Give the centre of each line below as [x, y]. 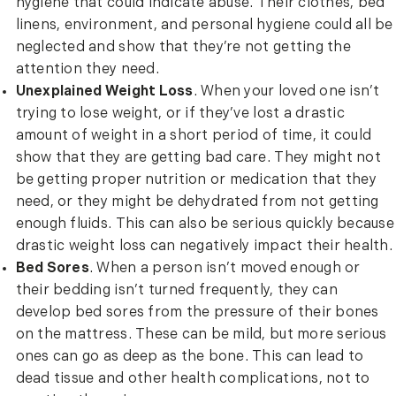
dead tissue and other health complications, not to [193, 380]
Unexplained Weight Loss [104, 92]
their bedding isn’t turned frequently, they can [176, 291]
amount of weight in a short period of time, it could [194, 137]
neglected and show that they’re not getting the [183, 48]
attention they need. [87, 70]
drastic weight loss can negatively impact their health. [204, 247]
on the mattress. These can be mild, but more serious [201, 335]
